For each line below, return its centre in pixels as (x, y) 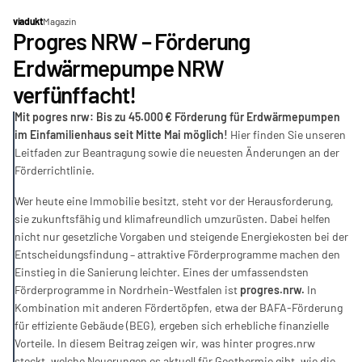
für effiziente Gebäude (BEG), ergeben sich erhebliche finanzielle (172, 325)
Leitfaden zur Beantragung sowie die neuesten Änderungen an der (177, 152)
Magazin (60, 21)
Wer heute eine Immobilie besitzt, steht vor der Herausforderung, (174, 201)
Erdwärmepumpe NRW (118, 68)
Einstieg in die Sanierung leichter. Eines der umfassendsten (162, 272)
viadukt (28, 21)
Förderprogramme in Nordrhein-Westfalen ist (127, 290)
